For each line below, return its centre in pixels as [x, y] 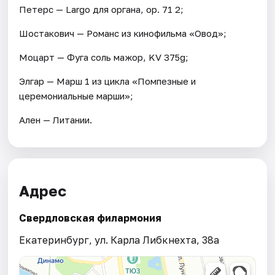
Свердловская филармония [91, 218]
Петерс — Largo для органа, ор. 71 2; [102, 9]
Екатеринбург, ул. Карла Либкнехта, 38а [119, 240]
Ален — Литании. [56, 119]
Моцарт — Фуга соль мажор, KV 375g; [104, 57]
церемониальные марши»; [76, 95]
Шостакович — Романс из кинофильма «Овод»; [123, 33]
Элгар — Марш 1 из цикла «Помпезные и [108, 81]
